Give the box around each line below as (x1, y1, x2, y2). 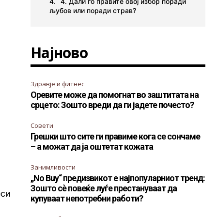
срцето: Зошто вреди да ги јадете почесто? (31, 99, 194, 110)
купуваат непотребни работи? (31, 193, 143, 203)
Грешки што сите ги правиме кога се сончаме (31, 131, 201, 141)
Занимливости (31, 162, 76, 171)
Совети (31, 121, 54, 130)
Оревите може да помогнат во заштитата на (31, 89, 199, 100)
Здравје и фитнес (31, 79, 85, 88)
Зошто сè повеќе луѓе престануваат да (31, 183, 177, 193)
